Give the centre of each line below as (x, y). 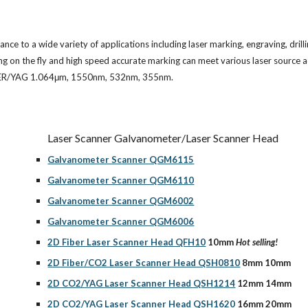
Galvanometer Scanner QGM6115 (121, 159)
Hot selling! (257, 242)
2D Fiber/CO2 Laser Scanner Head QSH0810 (144, 263)
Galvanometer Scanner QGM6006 (121, 221)
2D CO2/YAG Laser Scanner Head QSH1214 (142, 283)
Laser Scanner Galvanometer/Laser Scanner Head (163, 138)
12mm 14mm (264, 283)
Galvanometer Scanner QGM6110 (121, 180)
